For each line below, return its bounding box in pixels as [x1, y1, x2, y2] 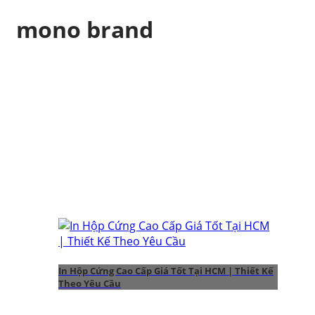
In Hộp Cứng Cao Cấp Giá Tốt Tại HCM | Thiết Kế [58, 264, 274, 277]
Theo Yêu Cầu [58, 276, 121, 290]
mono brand [16, 14, 153, 45]
